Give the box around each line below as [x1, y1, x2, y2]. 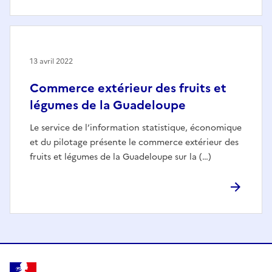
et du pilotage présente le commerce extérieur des [30, 136, 239, 149]
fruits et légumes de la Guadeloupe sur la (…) [30, 151, 211, 164]
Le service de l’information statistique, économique [30, 121, 242, 135]
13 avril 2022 [30, 56, 73, 67]
